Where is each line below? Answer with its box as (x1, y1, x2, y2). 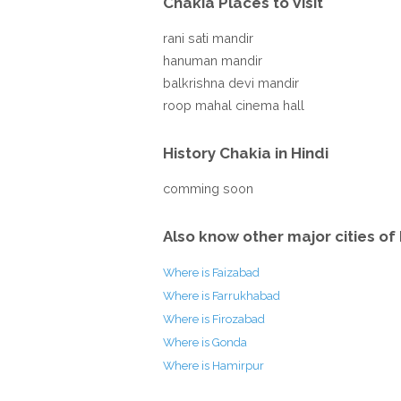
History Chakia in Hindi (163, 144, 328, 162)
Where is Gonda (163, 336, 247, 349)
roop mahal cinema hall (163, 98, 304, 113)
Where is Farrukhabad (163, 289, 280, 303)
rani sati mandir (163, 30, 253, 46)
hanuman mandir (163, 53, 262, 68)
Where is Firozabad (163, 312, 265, 326)
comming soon (163, 181, 253, 196)
